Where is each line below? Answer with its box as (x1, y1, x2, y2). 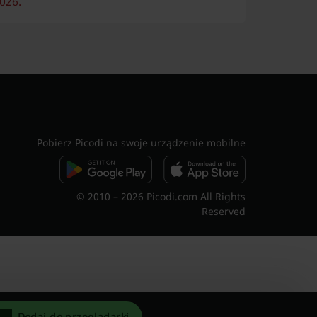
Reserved (202, 204, 246, 218)
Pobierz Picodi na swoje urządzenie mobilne (37, 136, 246, 149)
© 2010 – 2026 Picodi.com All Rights (76, 190, 246, 203)
